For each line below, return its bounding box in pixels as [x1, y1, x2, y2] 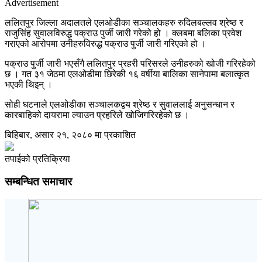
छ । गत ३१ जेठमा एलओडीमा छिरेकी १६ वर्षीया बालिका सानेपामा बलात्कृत [5, 68, 249, 79]
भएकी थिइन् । [5, 79, 53, 89]
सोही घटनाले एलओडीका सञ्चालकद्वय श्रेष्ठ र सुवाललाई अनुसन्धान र [5, 99, 235, 109]
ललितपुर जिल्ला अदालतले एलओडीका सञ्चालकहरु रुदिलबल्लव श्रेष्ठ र [5, 17, 243, 27]
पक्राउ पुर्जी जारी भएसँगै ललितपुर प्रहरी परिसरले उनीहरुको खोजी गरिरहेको [5, 58, 256, 68]
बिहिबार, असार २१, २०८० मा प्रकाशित [5, 129, 136, 140]
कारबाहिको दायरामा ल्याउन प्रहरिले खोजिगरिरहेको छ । [5, 109, 189, 120]
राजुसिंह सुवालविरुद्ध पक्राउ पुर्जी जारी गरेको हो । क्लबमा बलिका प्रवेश [5, 27, 242, 38]
